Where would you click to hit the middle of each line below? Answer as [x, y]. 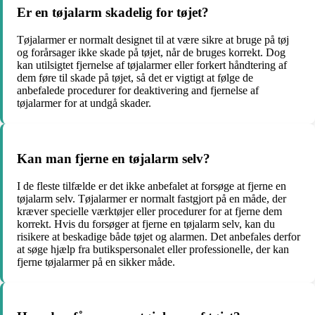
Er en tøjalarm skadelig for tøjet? [113, 13]
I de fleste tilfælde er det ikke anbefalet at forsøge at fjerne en [152, 186]
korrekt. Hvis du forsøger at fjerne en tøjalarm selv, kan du [146, 224]
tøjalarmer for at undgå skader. [84, 103]
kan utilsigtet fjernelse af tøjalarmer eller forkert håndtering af [152, 65]
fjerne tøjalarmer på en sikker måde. [96, 262]
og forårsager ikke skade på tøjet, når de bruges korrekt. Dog [151, 53]
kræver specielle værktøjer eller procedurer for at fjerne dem [149, 211]
